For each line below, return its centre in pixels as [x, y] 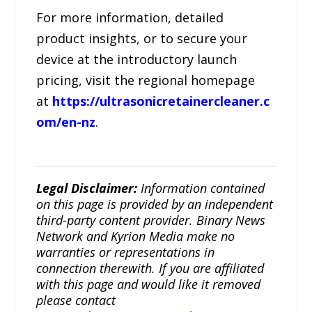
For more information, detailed [130, 18]
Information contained [203, 188]
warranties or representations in [126, 252]
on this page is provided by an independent [155, 204]
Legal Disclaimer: [89, 188]
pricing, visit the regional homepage [146, 80]
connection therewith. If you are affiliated [150, 268]
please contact [76, 301]
